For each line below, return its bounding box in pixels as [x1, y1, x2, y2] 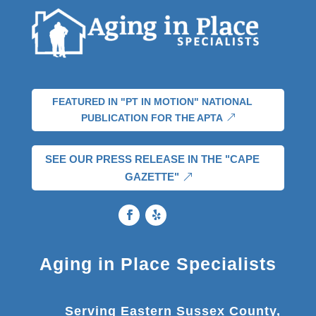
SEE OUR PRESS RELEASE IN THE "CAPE [44, 153, 260, 166]
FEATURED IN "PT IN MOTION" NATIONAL [51, 96, 253, 108]
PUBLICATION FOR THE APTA [81, 112, 224, 124]
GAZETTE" [125, 171, 180, 183]
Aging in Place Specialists [39, 254, 276, 274]
